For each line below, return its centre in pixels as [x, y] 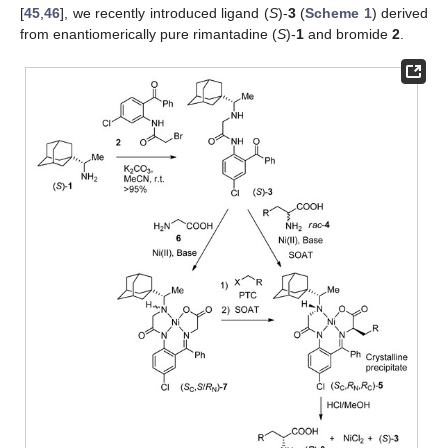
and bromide [348, 33]
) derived [399, 12]
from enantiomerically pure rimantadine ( [148, 33]
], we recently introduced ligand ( [164, 12]
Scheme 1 [338, 12]
